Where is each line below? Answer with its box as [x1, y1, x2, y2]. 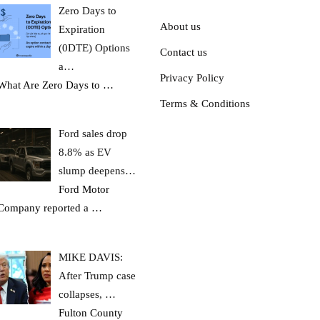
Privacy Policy [160, 71, 224, 84]
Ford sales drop [59, 128, 128, 140]
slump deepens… [59, 165, 136, 177]
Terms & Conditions [160, 97, 250, 109]
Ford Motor [59, 184, 110, 196]
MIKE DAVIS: [59, 251, 124, 263]
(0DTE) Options [59, 41, 131, 54]
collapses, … [59, 288, 116, 300]
